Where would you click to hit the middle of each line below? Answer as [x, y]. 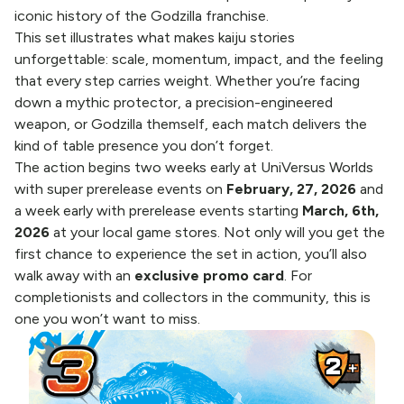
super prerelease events [124, 189]
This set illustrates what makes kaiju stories [155, 38]
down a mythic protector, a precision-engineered [174, 103]
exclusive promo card [209, 276]
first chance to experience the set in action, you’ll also [191, 254]
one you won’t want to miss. [107, 319]
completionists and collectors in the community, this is [193, 298]
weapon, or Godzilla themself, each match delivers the [191, 124]
